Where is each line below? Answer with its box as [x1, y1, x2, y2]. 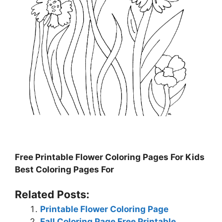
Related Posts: [15, 188, 89, 201]
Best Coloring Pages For [15, 164, 114, 174]
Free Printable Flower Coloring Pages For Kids [15, 152, 205, 162]
